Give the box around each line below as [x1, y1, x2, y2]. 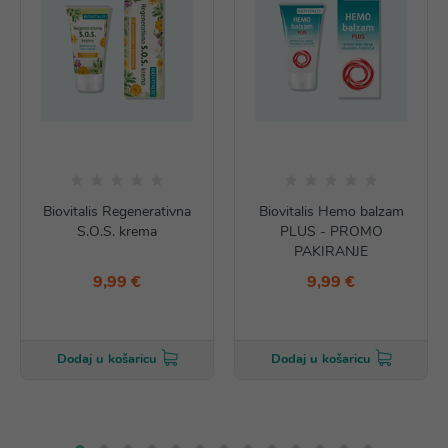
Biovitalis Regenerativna [43, 202, 191, 221]
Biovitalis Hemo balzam [258, 202, 404, 221]
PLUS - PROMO [279, 222, 383, 241]
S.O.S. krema [77, 222, 157, 241]
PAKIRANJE [294, 242, 368, 261]
